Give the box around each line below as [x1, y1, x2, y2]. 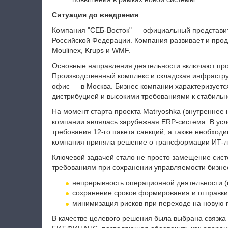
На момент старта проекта [51, 107, 143, 116]
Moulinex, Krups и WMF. [51, 46, 130, 54]
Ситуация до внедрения [51, 11, 138, 19]
